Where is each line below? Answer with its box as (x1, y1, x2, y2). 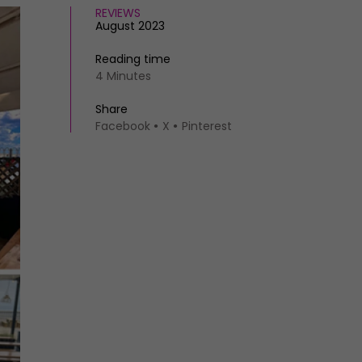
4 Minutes (95, 68, 151, 84)
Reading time (95, 51, 170, 67)
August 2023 (95, 18, 165, 34)
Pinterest (182, 118, 232, 134)
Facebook (95, 118, 150, 134)
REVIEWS (95, 5, 141, 21)
